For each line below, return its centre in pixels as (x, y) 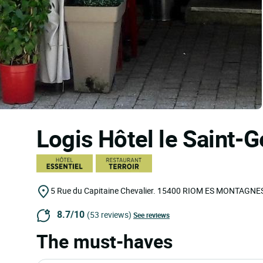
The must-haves (104, 241)
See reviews (151, 215)
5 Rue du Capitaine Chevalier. (103, 190)
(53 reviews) (109, 215)
